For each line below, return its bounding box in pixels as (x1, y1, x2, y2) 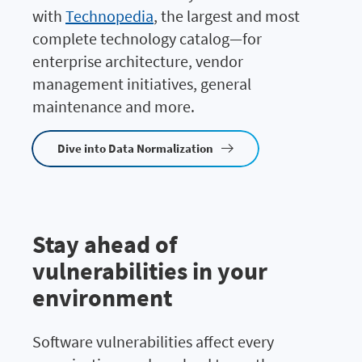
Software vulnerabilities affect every (32, 330, 274, 351)
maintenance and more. (32, 95, 195, 116)
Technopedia (65, 5, 154, 26)
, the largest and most (154, 5, 300, 26)
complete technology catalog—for (32, 27, 262, 48)
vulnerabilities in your (32, 255, 267, 286)
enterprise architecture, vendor (32, 50, 243, 71)
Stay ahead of (32, 228, 177, 259)
